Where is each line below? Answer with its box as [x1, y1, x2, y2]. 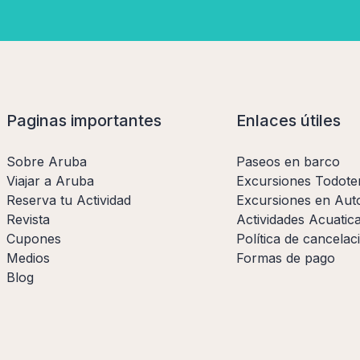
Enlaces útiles [236, 110, 341, 130]
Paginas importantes [6, 110, 162, 130]
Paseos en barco [236, 153, 340, 170]
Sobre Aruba [6, 153, 87, 170]
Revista [6, 211, 50, 227]
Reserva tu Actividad [6, 191, 131, 208]
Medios [6, 249, 50, 266]
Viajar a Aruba [6, 172, 94, 189]
